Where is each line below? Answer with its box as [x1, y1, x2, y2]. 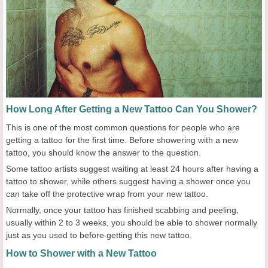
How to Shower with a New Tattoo [6, 248, 157, 259]
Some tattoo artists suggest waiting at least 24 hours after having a [6, 164, 258, 174]
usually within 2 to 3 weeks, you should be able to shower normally [6, 218, 257, 228]
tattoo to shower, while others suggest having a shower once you [6, 176, 251, 187]
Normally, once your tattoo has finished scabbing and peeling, [6, 205, 239, 215]
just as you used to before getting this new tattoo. [6, 230, 192, 240]
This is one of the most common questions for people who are [6, 123, 240, 133]
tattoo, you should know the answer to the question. [6, 148, 201, 158]
